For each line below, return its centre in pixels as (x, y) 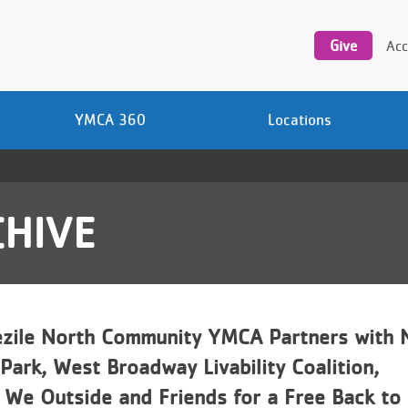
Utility (330, 9)
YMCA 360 (110, 119)
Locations (299, 119)
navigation (342, 27)
